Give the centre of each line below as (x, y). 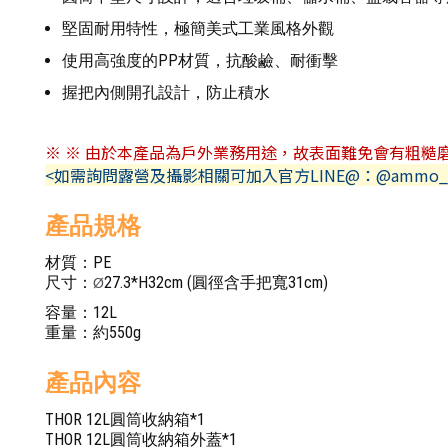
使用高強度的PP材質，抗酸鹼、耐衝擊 (200, 60)
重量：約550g (93, 332)
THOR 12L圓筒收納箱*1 (125, 419)
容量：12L (81, 312)
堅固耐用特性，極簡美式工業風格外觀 (198, 28)
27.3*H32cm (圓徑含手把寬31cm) (216, 282)
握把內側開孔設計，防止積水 (166, 92)
